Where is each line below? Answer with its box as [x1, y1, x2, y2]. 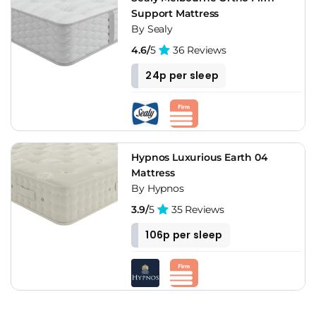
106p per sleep [145, 227, 223, 242]
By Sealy [131, 22, 173, 35]
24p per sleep [145, 68, 219, 83]
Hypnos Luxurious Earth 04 [131, 150, 268, 164]
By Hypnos [131, 181, 184, 195]
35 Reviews [169, 202, 224, 216]
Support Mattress [131, 6, 219, 20]
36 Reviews [170, 43, 226, 56]
